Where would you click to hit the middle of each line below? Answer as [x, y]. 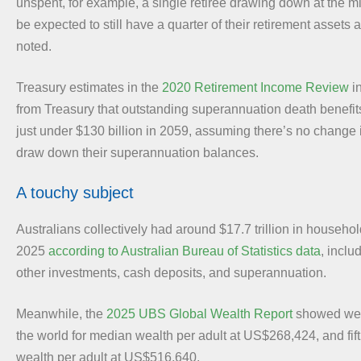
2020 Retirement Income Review [255, 87]
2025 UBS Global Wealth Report [199, 313]
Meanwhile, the [61, 313]
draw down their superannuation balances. [137, 152]
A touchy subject [75, 192]
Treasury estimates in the [89, 87]
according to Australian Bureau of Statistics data [185, 251]
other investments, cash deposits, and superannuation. [171, 272]
